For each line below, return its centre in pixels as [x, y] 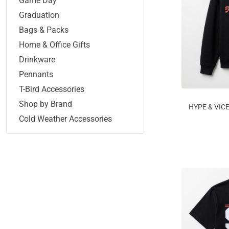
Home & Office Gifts [54, 45]
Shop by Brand [45, 104]
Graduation [39, 15]
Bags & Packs [44, 30]
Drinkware [37, 60]
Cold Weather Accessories [65, 119]
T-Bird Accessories [52, 89]
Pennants [36, 74]
